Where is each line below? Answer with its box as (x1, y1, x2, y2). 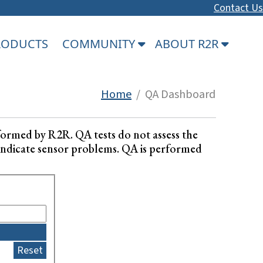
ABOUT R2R (155, 35, 221, 52)
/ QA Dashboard (131, 86, 215, 103)
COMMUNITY (62, 35, 138, 52)
